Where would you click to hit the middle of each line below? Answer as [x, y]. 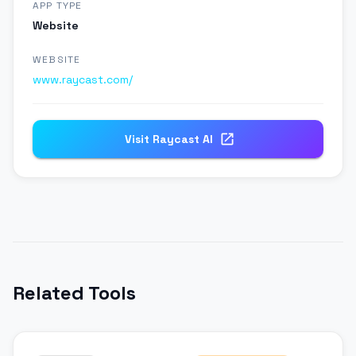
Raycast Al [182, 139]
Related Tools [74, 293]
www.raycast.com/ [83, 80]
